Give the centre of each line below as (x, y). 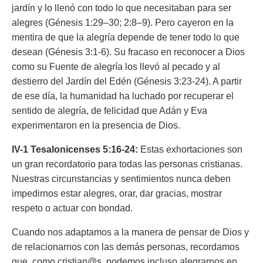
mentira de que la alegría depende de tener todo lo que (126, 37)
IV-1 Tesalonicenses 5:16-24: (76, 149)
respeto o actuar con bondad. (72, 208)
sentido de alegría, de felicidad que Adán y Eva (109, 111)
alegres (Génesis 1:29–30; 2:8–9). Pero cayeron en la (123, 23)
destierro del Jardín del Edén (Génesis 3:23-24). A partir (127, 81)
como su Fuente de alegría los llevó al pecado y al (116, 67)
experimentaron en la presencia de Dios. (96, 125)
